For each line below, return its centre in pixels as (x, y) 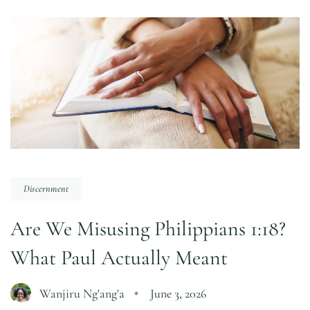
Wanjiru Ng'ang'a (82, 293)
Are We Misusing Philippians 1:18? (148, 228)
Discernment (46, 188)
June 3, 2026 (178, 293)
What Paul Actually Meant (119, 257)
